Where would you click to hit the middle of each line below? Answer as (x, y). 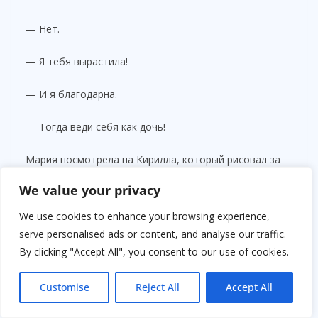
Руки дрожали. (60, 292)
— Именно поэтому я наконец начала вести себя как (155, 209)
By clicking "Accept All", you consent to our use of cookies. (154, 252)
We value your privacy (90, 190)
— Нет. (43, 28)
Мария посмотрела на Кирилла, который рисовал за (153, 159)
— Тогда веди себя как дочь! (95, 126)
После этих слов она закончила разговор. (127, 260)
